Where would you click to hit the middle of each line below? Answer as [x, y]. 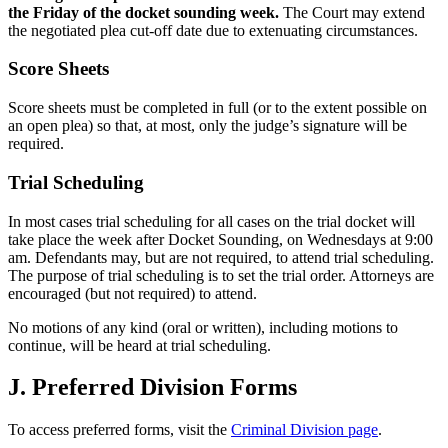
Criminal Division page [304, 430]
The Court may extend [352, 12]
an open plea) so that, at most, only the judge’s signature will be [207, 126]
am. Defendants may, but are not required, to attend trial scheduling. [221, 257]
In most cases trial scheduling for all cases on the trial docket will [211, 221]
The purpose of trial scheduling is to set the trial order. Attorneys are [221, 275]
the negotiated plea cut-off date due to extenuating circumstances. [213, 30]
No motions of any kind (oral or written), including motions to [203, 327]
